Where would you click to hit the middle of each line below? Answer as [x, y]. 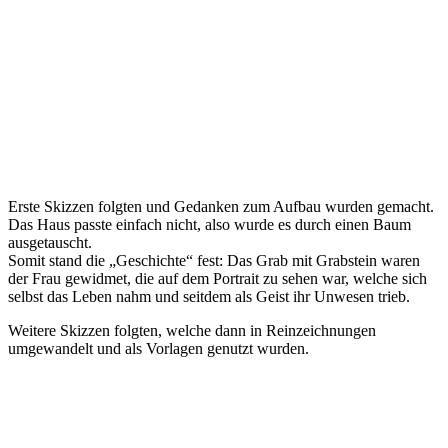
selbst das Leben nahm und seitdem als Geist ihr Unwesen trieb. [209, 297]
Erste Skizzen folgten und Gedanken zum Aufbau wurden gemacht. [221, 207]
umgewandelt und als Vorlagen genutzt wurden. [158, 349]
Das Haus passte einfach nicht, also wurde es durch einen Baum [209, 225]
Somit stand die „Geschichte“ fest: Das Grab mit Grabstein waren [214, 261]
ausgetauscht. [50, 243]
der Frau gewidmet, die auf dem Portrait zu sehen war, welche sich [217, 279]
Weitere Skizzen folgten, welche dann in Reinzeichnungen [192, 331]
